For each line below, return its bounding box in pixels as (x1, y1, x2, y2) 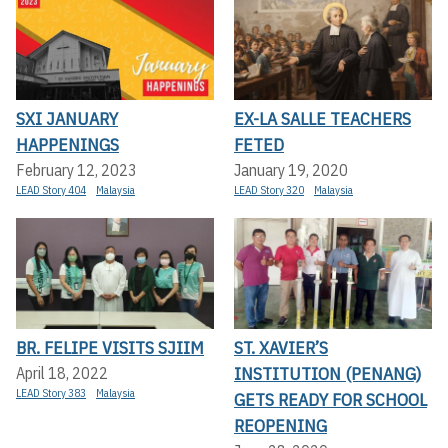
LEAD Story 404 (16, 183, 86, 197)
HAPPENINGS (16, 133, 119, 156)
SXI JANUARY (16, 107, 118, 130)
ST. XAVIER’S (234, 336, 328, 360)
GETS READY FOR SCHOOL (234, 388, 427, 412)
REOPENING (234, 414, 327, 438)
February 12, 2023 (16, 160, 137, 180)
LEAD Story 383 (16, 386, 86, 401)
